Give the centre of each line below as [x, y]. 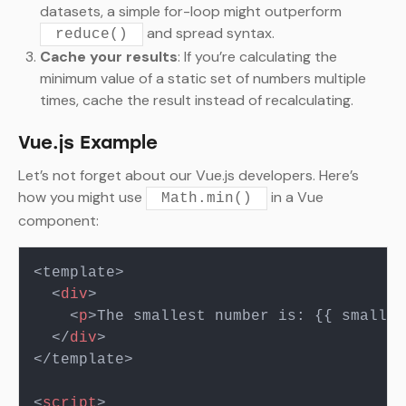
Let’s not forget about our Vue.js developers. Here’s [188, 176]
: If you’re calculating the [257, 57]
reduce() [92, 35]
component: [58, 221]
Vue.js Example [88, 143]
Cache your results [109, 57]
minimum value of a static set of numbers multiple [203, 79]
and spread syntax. [209, 34]
